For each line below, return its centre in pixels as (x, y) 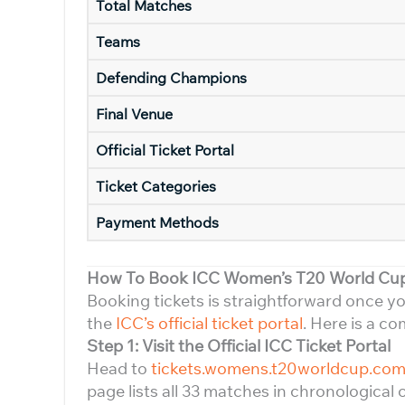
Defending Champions (171, 78)
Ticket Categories (156, 186)
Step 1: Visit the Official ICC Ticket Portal (239, 346)
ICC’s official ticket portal (209, 323)
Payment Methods (157, 222)
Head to (119, 368)
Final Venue (134, 114)
